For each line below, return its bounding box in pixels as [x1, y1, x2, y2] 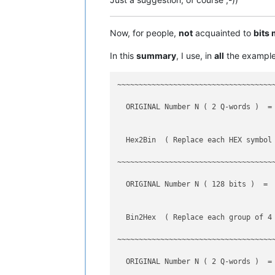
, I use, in [176, 50, 214, 61]
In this [110, 50, 136, 61]
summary [136, 50, 176, 61]
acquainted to [193, 27, 254, 38]
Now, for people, [110, 27, 179, 38]
